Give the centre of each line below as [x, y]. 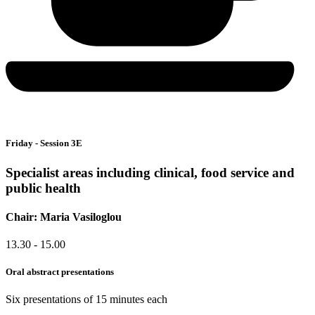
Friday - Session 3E [44, 143]
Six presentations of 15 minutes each [86, 300]
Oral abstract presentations [60, 272]
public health [43, 188]
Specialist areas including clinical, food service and [150, 172]
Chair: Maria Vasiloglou [64, 217]
